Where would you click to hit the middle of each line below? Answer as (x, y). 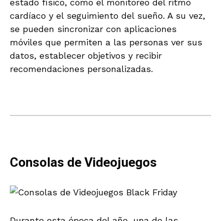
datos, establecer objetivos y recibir (86, 55)
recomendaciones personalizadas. (81, 69)
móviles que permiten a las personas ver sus (106, 42)
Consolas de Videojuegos (83, 163)
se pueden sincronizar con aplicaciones (93, 29)
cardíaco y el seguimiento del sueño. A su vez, (108, 15)
